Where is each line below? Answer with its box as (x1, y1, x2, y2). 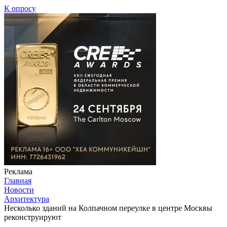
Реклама (4, 167, 32, 176)
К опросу (4, 4, 36, 13)
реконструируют (4, 212, 61, 221)
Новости (4, 185, 34, 194)
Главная (4, 176, 31, 185)
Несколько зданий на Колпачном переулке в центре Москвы (4, 203, 212, 212)
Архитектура (4, 194, 49, 203)
